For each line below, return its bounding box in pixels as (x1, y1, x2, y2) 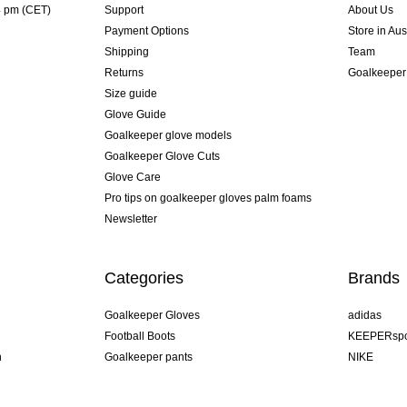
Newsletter (104, 213, 157, 226)
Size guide (104, 87, 157, 101)
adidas (348, 309, 382, 323)
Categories (104, 269, 184, 288)
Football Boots (104, 330, 175, 343)
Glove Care (104, 171, 161, 184)
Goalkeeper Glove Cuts (104, 150, 220, 164)
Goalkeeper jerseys (104, 372, 201, 385)
